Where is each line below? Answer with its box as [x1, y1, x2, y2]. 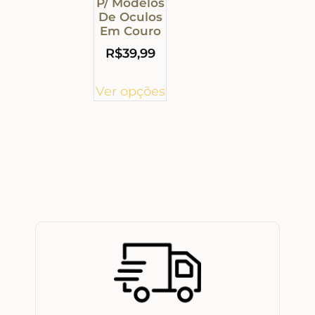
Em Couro [99, 24, 161, 39]
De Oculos [98, 10, 162, 25]
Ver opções [95, 83, 165, 99]
